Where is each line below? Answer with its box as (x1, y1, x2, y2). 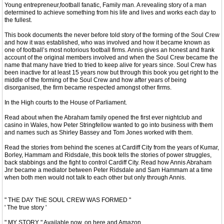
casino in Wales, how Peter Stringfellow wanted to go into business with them (4, 121, 213, 128)
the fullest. (4, 16, 32, 23)
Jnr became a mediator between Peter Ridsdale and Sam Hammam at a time (4, 166, 212, 173)
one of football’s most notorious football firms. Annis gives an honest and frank (4, 46, 214, 53)
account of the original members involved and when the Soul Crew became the (4, 53, 218, 61)
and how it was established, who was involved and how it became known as (4, 38, 210, 46)
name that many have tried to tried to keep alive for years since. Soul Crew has (4, 61, 216, 68)
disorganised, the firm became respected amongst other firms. (4, 83, 171, 91)
